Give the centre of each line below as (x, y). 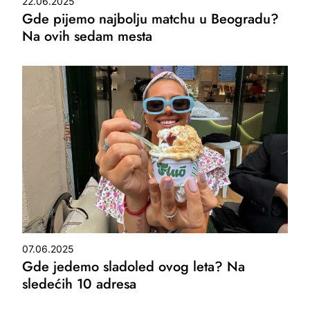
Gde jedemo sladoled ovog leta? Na (134, 266)
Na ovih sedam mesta (88, 36)
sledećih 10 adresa (80, 284)
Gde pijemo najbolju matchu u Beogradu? (151, 19)
